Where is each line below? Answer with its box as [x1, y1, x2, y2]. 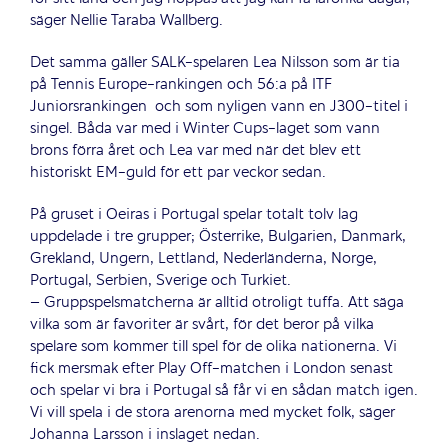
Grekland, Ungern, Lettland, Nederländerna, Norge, [30, 247, 377, 270]
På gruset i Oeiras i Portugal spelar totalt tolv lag [30, 203, 358, 226]
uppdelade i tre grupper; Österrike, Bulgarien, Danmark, [30, 225, 406, 248]
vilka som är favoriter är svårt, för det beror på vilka [30, 313, 374, 336]
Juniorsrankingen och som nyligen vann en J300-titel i [30, 95, 408, 118]
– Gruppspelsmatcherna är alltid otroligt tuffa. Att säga [30, 291, 404, 314]
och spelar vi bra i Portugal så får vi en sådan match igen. [30, 379, 418, 402]
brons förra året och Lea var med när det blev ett [30, 139, 361, 162]
